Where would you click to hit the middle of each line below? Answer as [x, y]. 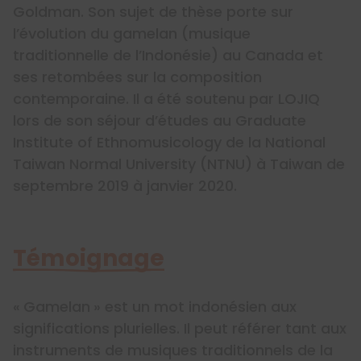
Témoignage [89, 259]
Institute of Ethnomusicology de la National [169, 143]
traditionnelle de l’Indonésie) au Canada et [168, 56]
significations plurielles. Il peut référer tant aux [180, 329]
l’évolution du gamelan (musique [132, 34]
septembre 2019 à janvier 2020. [125, 186]
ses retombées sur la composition [137, 77]
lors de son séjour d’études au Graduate [160, 121]
